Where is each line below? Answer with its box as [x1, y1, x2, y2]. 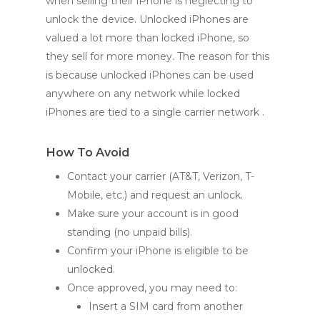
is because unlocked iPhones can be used [46, 68, 254, 81]
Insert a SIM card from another [89, 299, 243, 313]
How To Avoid [46, 144, 129, 159]
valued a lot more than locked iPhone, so [46, 31, 249, 44]
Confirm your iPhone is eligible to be [67, 244, 249, 257]
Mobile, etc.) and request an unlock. [67, 188, 243, 201]
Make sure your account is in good [67, 206, 239, 220]
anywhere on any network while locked [46, 86, 240, 100]
